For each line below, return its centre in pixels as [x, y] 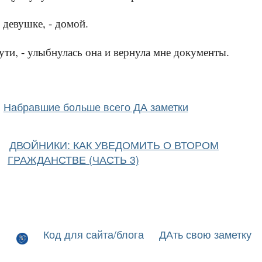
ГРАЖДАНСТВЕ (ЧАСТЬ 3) [73, 160]
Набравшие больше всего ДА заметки [96, 107]
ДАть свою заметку [205, 235]
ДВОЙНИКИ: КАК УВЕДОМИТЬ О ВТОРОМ [114, 145]
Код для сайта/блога [94, 235]
